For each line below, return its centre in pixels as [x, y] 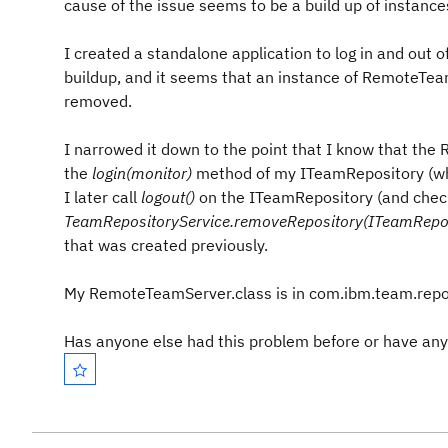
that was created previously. [168, 245]
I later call [100, 197]
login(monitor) [142, 173]
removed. [98, 101]
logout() [168, 197]
